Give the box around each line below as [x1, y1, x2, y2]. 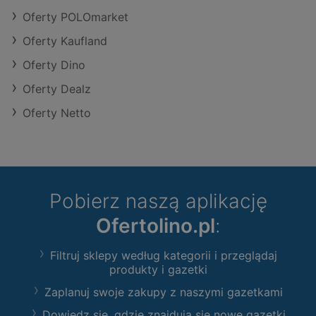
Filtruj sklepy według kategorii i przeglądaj [50, 248, 277, 263]
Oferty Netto [23, 106, 91, 121]
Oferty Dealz [23, 82, 91, 97]
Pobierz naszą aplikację [49, 189, 267, 214]
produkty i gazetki [109, 262, 207, 277]
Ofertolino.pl [95, 214, 215, 238]
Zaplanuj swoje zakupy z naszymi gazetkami [44, 285, 283, 300]
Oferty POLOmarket [23, 10, 128, 25]
